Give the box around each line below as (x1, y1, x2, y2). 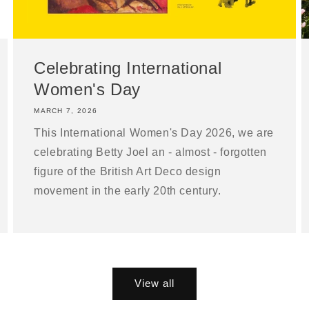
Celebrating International (34, 58, 222, 77)
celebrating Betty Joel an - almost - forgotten (34, 146, 267, 158)
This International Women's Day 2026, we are (34, 126, 275, 139)
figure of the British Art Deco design (34, 165, 221, 177)
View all (134, 277, 175, 290)
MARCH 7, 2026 (34, 106, 98, 114)
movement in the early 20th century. (34, 184, 221, 197)
